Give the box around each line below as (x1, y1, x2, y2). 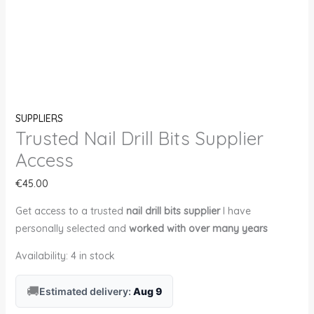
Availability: (15, 249, 68, 262)
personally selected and (15, 221, 129, 235)
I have (219, 204, 251, 217)
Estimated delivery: (39, 285, 133, 297)
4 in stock (70, 249, 115, 262)
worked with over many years (128, 221, 268, 235)
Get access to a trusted (15, 204, 126, 217)
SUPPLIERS (15, 112, 63, 125)
